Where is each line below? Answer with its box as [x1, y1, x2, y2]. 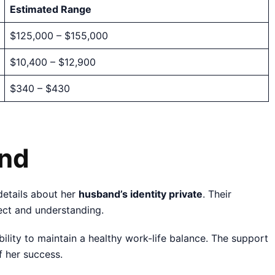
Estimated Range [10, 2, 91, 15]
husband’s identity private [79, 188, 203, 201]
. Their [203, 188, 231, 201]
